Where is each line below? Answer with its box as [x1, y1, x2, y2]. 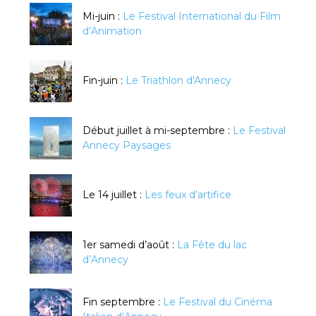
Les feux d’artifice [145, 188, 231, 202]
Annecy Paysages [83, 138, 171, 152]
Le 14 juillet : [83, 188, 145, 202]
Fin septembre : [83, 295, 163, 308]
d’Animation [83, 24, 142, 37]
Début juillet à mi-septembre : [83, 123, 233, 137]
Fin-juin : [83, 74, 126, 87]
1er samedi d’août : [83, 238, 177, 251]
